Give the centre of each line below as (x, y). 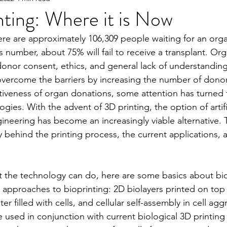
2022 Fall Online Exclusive (141, 40)
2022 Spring (120, 81)
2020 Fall (25, 121)
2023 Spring (45, 40)
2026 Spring (86, 121)
